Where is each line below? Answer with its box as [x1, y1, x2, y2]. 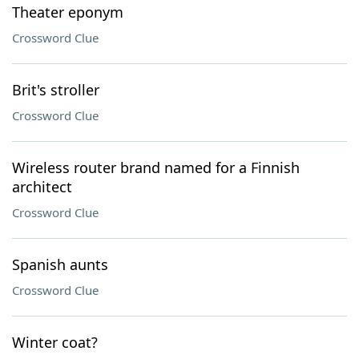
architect [12, 177, 72, 196]
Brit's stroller [12, 80, 99, 99]
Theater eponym [12, 2, 123, 22]
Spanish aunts [12, 255, 108, 274]
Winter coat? [12, 333, 98, 352]
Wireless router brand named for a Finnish [12, 158, 300, 177]
